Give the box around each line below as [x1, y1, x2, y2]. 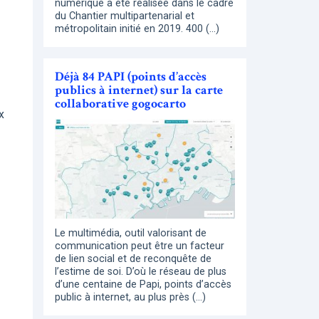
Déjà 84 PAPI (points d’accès [55, 68, 206, 85]
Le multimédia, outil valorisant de [55, 227, 206, 240]
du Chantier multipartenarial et [55, 9, 194, 22]
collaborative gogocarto [55, 95, 186, 112]
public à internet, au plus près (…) [55, 291, 206, 304]
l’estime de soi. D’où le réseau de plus [55, 266, 226, 278]
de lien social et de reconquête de [55, 253, 211, 266]
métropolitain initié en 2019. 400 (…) [55, 22, 219, 35]
